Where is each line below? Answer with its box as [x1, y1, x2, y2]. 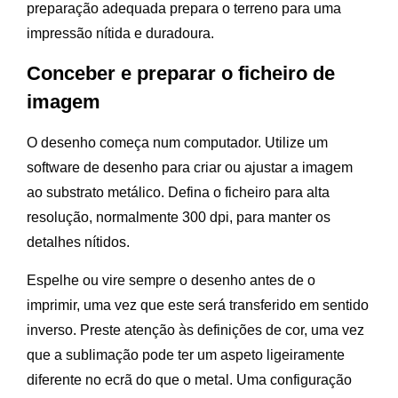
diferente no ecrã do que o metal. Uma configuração [27, 372, 352, 388]
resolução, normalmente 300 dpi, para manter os [27, 210, 330, 226]
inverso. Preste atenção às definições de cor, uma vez [27, 322, 364, 338]
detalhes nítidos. [27, 235, 130, 251]
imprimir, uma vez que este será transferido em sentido [27, 298, 369, 314]
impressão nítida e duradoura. [27, 26, 214, 42]
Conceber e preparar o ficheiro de [27, 62, 335, 85]
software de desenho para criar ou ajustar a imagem [27, 160, 353, 176]
